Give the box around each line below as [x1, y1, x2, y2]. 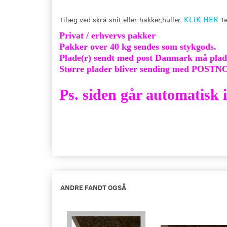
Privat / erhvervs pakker [59, 30, 156, 41]
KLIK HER [184, 14, 218, 24]
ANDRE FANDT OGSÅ [60, 182, 126, 192]
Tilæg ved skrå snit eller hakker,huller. [59, 15, 184, 24]
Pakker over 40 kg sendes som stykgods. [59, 42, 216, 52]
